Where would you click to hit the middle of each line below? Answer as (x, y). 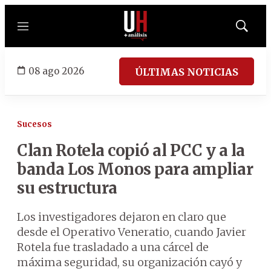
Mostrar (254, 30)
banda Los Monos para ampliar (135, 169)
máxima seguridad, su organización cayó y (129, 262)
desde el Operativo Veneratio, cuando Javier (132, 232)
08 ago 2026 (56, 71)
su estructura (67, 188)
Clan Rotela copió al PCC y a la (131, 150)
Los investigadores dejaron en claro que (122, 217)
